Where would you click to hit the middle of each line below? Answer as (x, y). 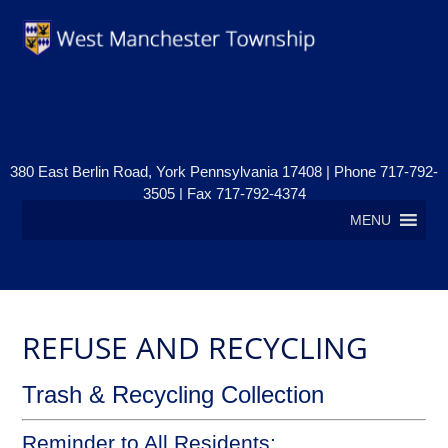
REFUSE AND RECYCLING (195, 347)
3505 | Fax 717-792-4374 (224, 193)
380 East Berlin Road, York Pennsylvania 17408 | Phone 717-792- (224, 171)
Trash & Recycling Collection (173, 394)
